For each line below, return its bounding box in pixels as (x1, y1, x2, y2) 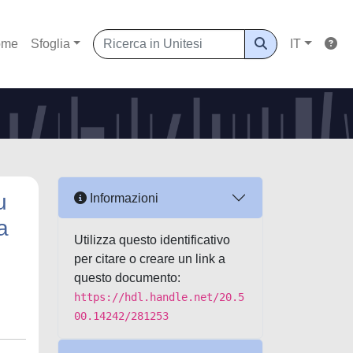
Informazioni (87, 191, 158, 205)
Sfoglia (30, 37, 70, 50)
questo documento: (74, 271, 180, 284)
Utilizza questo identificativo (74, 233, 230, 247)
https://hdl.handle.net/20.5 (74, 291, 244, 303)
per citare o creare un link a (74, 252, 225, 266)
